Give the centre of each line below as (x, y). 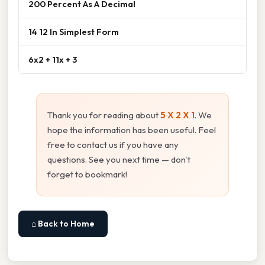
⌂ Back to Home (63, 224)
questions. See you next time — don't (119, 160)
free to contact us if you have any (113, 145)
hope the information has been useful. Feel (132, 130)
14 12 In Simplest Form (74, 32)
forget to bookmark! (87, 174)
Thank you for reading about (104, 115)
